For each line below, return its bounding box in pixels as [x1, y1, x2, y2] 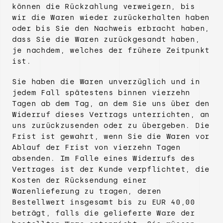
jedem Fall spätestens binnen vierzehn [12, 89, 191, 97]
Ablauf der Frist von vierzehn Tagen [12, 143, 181, 152]
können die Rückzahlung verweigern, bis [12, 2, 195, 11]
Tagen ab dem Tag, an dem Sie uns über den [12, 100, 210, 108]
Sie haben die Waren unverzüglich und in [12, 78, 200, 86]
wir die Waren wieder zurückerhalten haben [12, 13, 210, 22]
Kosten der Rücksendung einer [12, 176, 147, 185]
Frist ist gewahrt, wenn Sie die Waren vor [12, 132, 210, 141]
